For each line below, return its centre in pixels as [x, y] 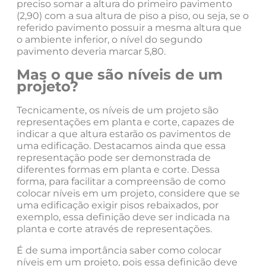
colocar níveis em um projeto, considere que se [128, 194]
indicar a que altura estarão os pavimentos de [124, 134]
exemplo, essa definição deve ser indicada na [123, 217]
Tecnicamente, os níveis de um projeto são [118, 110]
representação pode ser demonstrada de [114, 158]
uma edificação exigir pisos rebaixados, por [118, 205]
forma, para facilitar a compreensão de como [121, 182]
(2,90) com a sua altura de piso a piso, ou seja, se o [133, 15]
